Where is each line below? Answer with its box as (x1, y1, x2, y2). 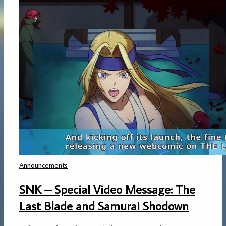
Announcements (19, 160, 68, 171)
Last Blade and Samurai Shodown (19, 197, 189, 213)
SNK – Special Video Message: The (19, 181, 195, 197)
